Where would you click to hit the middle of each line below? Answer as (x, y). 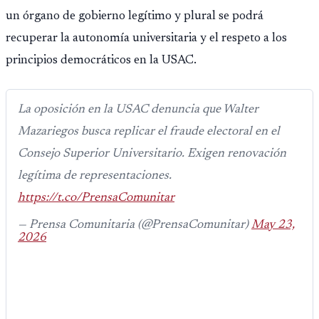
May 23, (273, 225)
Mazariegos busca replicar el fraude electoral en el (149, 132)
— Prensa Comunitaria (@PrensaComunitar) (135, 225)
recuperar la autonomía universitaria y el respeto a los (146, 39)
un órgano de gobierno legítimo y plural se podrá (135, 17)
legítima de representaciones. (95, 176)
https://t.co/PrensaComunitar (96, 198)
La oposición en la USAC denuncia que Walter (138, 110)
